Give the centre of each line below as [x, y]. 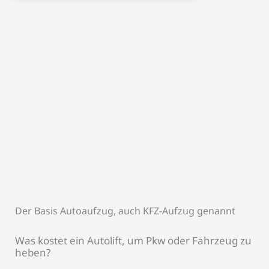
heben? [33, 253]
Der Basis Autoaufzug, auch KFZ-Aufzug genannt [125, 211]
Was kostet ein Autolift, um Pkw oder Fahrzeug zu [133, 241]
